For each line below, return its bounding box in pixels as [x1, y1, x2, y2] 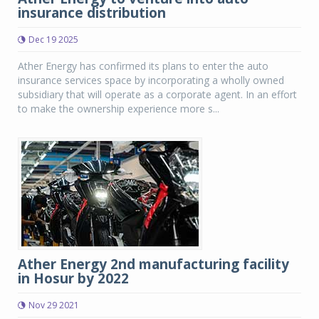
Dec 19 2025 [28, 33, 78, 46]
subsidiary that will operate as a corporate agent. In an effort [18, 88, 297, 101]
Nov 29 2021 [28, 299, 79, 311]
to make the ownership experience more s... [18, 102, 219, 115]
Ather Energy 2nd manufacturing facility [18, 255, 289, 273]
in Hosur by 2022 [18, 269, 129, 288]
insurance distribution [18, 4, 166, 22]
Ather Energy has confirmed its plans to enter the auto [18, 59, 268, 73]
